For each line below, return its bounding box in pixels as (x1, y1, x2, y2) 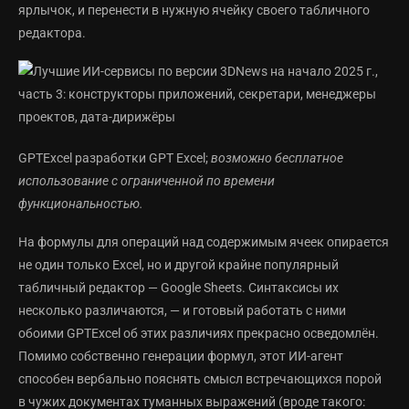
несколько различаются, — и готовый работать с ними (18, 303, 346, 319)
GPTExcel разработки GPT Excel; (18, 151, 211, 166)
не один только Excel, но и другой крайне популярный (18, 257, 339, 273)
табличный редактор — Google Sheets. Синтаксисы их (18, 280, 339, 296)
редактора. (18, 26, 86, 41)
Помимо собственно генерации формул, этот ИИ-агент (18, 349, 343, 364)
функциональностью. (18, 196, 143, 212)
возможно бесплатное (211, 151, 343, 166)
